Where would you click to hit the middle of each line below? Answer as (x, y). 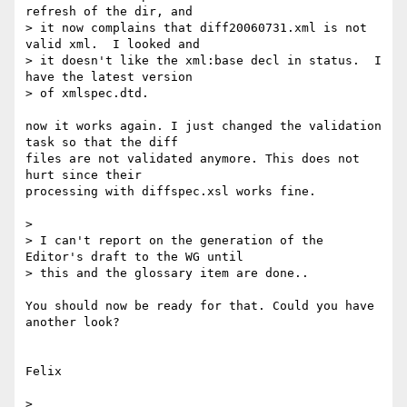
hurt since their (84, 175)
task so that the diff (102, 143)
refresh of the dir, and (109, 12)
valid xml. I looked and (113, 45)
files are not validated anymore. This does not (193, 159)
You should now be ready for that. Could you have (200, 306)
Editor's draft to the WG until (134, 257)
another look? (73, 323)
